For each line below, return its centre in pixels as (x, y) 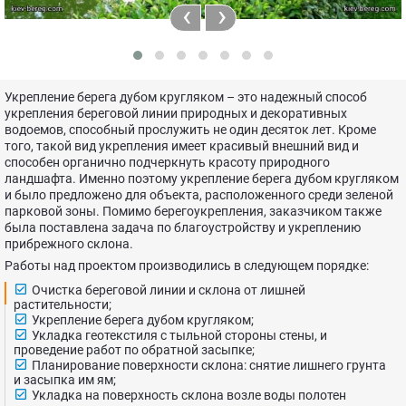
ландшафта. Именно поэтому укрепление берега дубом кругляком (202, 179)
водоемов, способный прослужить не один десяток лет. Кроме (190, 130)
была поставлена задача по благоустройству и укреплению (183, 227)
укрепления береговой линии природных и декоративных (176, 113)
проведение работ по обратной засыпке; (134, 350)
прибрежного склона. (69, 244)
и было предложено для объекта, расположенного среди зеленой (199, 195)
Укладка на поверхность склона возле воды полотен (189, 395)
